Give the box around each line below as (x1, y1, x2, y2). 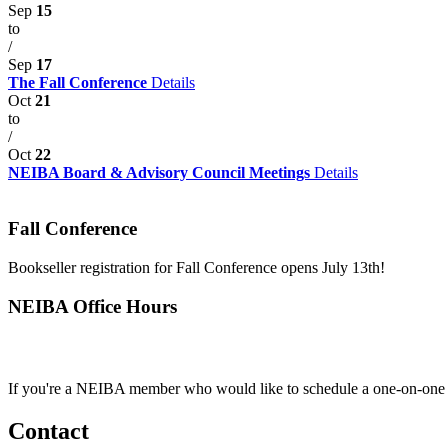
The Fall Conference (8, 73, 151, 91)
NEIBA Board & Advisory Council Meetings (8, 163, 314, 181)
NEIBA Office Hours (8, 295, 177, 317)
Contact (8, 417, 89, 444)
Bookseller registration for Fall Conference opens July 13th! (8, 259, 385, 277)
